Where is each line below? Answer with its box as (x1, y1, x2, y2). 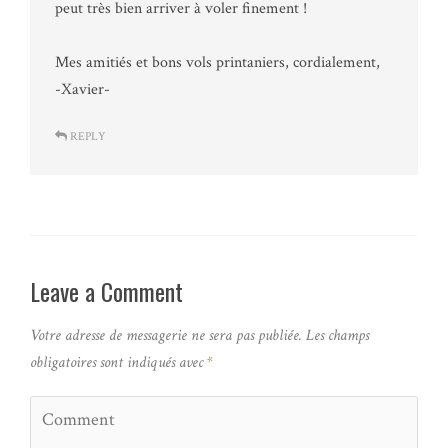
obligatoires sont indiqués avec (30, 352, 207, 374)
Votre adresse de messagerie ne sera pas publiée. (30, 325, 302, 347)
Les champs (302, 325, 369, 347)
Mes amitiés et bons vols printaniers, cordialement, (55, 51, 380, 73)
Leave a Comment (30, 272, 183, 309)
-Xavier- (55, 78, 110, 100)
